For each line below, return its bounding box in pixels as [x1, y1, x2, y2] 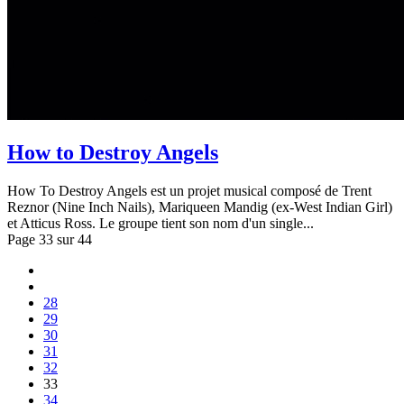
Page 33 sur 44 [7, 232, 92, 248]
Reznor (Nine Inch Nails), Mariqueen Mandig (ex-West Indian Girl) [7, 199, 392, 216]
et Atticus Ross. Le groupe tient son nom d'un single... [7, 216, 314, 232]
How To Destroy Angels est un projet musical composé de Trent [7, 183, 372, 199]
